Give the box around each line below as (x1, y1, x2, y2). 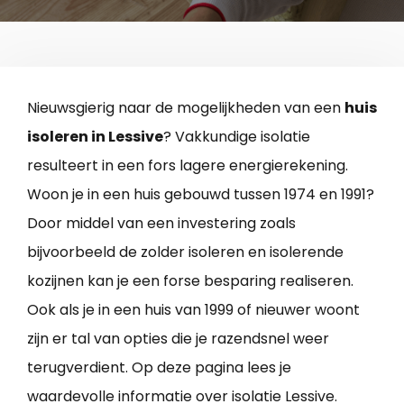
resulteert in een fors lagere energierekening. (27, 154, 348, 176)
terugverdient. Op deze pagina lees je (27, 356, 291, 378)
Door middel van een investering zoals (27, 212, 296, 234)
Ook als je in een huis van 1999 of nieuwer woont (27, 298, 360, 320)
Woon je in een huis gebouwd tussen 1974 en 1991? (27, 183, 374, 205)
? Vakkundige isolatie (163, 125, 310, 147)
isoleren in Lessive (27, 125, 163, 147)
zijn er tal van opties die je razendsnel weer (27, 327, 329, 349)
